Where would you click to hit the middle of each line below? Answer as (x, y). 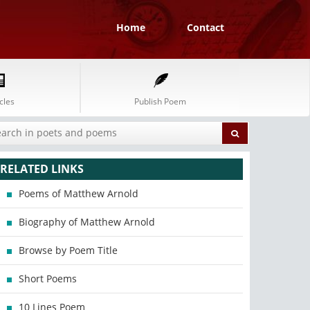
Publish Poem (160, 101)
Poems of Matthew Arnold (79, 193)
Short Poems (48, 279)
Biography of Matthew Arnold (87, 222)
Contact (206, 27)
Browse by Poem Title (69, 250)
